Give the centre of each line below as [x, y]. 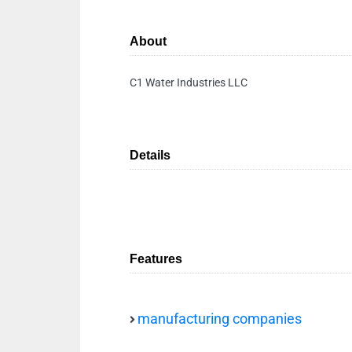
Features [156, 259]
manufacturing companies [220, 319]
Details [150, 155]
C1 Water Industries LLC [189, 82]
